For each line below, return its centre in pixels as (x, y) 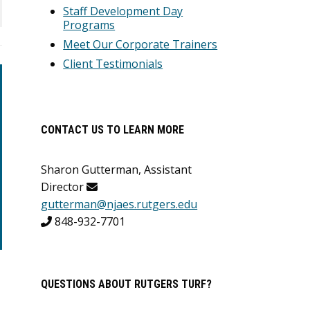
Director (64, 187)
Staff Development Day (123, 11)
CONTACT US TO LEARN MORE (113, 130)
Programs (89, 25)
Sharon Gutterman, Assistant (117, 170)
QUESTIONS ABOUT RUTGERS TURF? (127, 284)
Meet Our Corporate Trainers (140, 44)
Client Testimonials (113, 64)
